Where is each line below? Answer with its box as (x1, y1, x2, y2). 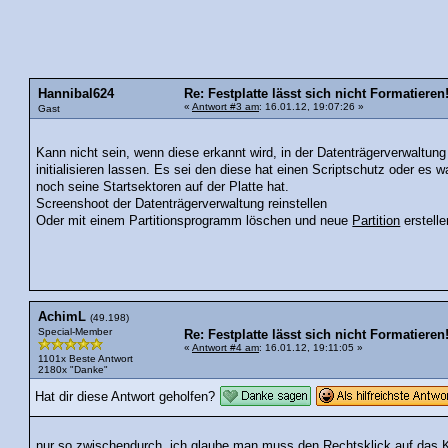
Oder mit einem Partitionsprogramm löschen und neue (36, 214, 353, 229)
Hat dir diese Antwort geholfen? (35, 390, 215, 405)
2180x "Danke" (38, 364, 108, 376)
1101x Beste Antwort (38, 353, 133, 365)
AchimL (38, 310, 86, 325)
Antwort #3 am (192, 100, 259, 112)
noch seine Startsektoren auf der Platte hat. (36, 180, 290, 195)
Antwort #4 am (192, 342, 259, 354)
